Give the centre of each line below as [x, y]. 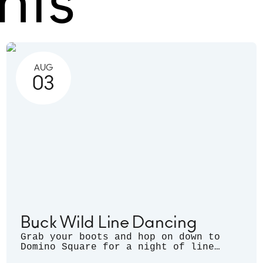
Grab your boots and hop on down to [120, 237]
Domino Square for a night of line [117, 247]
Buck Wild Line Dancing [109, 223]
